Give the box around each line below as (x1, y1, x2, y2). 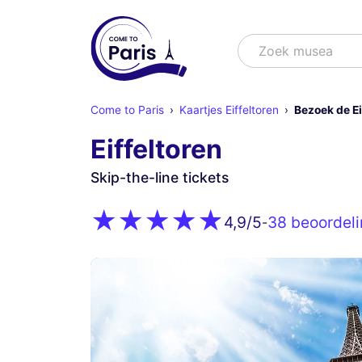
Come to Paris (90, 103, 164, 116)
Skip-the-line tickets (90, 169, 229, 186)
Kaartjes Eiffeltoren (179, 103, 279, 116)
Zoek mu (258, 43, 312, 59)
